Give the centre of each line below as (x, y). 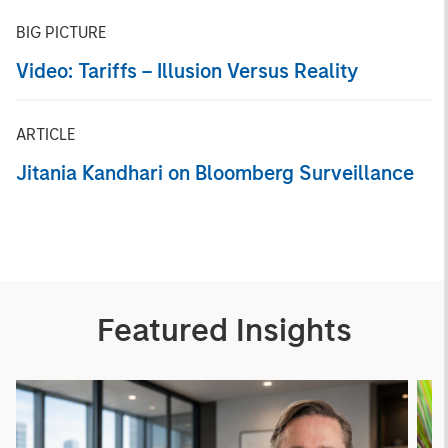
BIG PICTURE (61, 32)
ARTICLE (45, 134)
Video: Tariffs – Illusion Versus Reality (187, 71)
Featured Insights (224, 330)
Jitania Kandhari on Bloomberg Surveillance (215, 173)
